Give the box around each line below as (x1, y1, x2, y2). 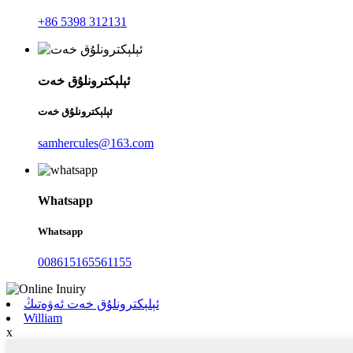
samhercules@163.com (38, 136, 154, 150)
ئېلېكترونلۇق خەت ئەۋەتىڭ (24, 297, 159, 311)
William (24, 311, 62, 325)
